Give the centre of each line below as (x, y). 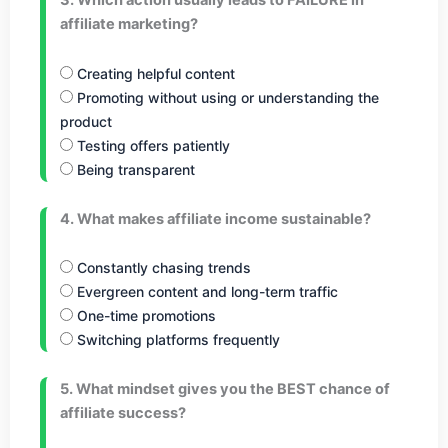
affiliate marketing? (129, 24)
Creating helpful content (154, 73)
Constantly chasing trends (162, 268)
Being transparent (134, 169)
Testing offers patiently (151, 145)
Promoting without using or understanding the (226, 97)
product (86, 121)
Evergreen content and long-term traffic (205, 292)
